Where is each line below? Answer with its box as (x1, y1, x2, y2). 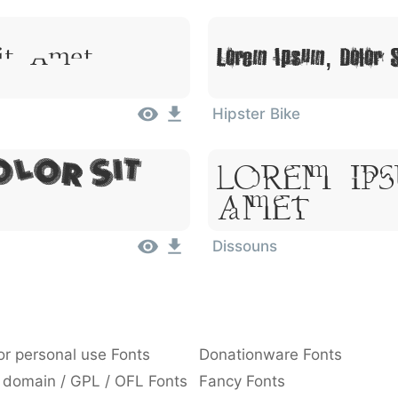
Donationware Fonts (199, 346, 342, 363)
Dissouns (212, 237, 277, 255)
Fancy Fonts (199, 372, 285, 390)
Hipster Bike (212, 105, 300, 123)
